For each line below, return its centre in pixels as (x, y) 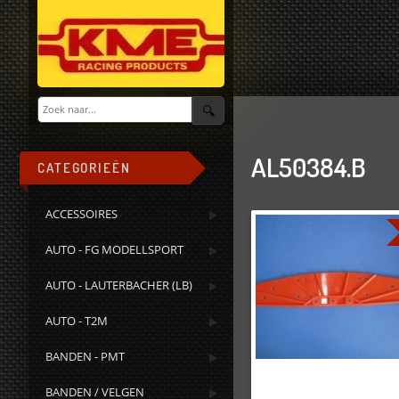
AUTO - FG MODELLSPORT (115, 249)
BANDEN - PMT (85, 356)
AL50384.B (309, 167)
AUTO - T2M (77, 321)
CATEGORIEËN (84, 168)
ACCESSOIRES (82, 214)
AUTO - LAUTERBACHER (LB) (119, 285)
